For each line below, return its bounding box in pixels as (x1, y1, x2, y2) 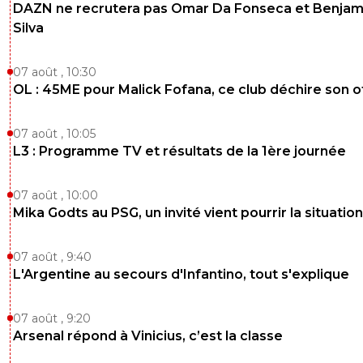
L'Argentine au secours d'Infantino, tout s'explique (13, 267, 349, 283)
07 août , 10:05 (13, 126, 96, 142)
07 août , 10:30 (13, 65, 96, 80)
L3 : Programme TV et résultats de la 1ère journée (13, 143, 346, 160)
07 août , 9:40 (13, 250, 92, 265)
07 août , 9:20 (13, 311, 91, 327)
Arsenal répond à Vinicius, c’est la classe (13, 328, 283, 344)
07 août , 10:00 (13, 188, 98, 203)
